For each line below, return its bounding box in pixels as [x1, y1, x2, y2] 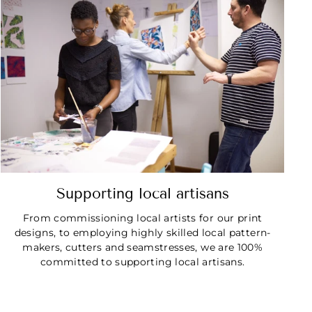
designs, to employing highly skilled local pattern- [14, 226, 271, 239]
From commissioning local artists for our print [22, 211, 263, 224]
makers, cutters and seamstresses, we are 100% [22, 240, 263, 253]
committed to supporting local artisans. [40, 255, 245, 268]
